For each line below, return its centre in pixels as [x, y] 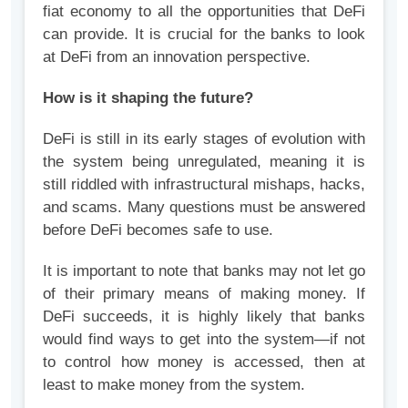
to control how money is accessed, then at [204, 362]
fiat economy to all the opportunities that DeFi [204, 11]
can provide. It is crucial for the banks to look [204, 34]
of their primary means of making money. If [204, 294]
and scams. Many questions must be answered [204, 207]
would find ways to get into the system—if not [204, 339]
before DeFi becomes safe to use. [158, 230]
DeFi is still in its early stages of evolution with [204, 139]
